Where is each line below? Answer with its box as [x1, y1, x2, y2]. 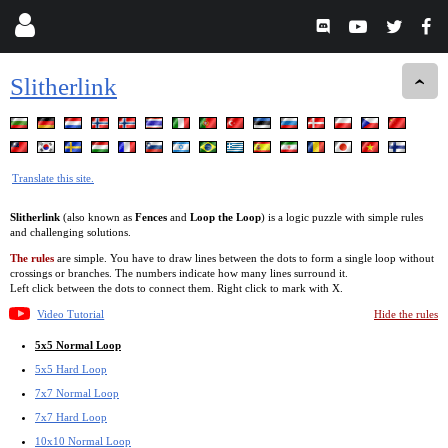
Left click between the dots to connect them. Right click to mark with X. [10, 281, 343, 294]
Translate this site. [12, 171, 94, 184]
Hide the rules [374, 307, 438, 320]
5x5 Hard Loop [35, 362, 107, 375]
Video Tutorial [37, 307, 105, 320]
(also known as [60, 210, 135, 223]
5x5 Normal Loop [35, 338, 121, 351]
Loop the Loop [190, 210, 261, 223]
